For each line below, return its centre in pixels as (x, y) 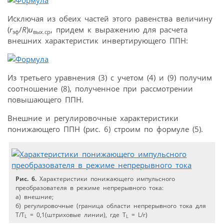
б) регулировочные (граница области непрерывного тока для (111, 205)
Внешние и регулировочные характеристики (93, 118)
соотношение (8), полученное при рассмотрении (100, 88)
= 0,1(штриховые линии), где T (77, 214)
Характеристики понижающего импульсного (106, 178)
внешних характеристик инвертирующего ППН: (98, 40)
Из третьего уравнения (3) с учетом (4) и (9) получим (110, 77)
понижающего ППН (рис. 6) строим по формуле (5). (105, 129)
